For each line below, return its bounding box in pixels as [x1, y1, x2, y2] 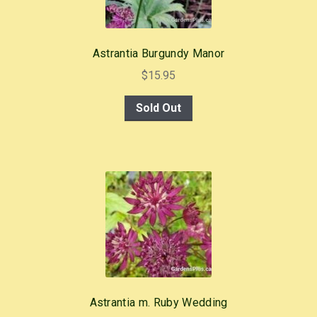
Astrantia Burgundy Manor [92, 47, 225, 61]
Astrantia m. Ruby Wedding [89, 295, 228, 309]
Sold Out [136, 100, 181, 115]
